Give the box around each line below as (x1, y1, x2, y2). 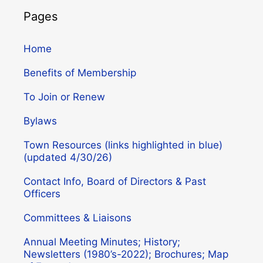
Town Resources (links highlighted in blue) (23, 139, 222, 151)
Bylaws (23, 115, 57, 127)
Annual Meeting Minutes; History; (23, 236, 180, 248)
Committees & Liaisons (23, 212, 131, 224)
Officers (23, 188, 60, 200)
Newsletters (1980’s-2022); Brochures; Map (23, 248, 228, 261)
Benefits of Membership (23, 67, 136, 79)
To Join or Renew (23, 91, 105, 103)
